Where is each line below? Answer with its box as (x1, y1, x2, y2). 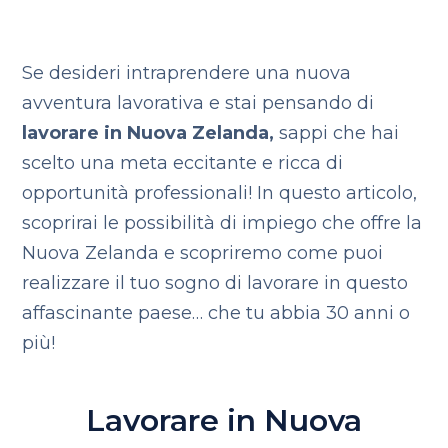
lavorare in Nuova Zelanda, (22, 122, 280, 144)
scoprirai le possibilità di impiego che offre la (22, 212, 423, 234)
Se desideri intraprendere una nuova (22, 62, 352, 84)
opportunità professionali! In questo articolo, (22, 182, 418, 204)
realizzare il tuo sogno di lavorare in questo (22, 272, 409, 294)
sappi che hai (279, 122, 400, 144)
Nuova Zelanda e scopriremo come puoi (22, 242, 384, 264)
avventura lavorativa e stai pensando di (22, 92, 375, 114)
